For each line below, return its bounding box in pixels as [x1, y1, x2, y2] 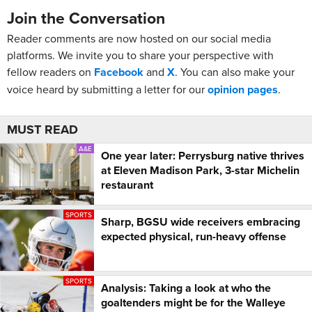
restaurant [101, 177, 153, 194]
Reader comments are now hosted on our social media [7, 31, 271, 47]
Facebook [94, 64, 143, 81]
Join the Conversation [7, 6, 165, 30]
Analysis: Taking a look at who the [101, 280, 271, 297]
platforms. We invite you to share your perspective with [7, 47, 274, 63]
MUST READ [7, 120, 78, 139]
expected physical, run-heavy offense [101, 228, 286, 245]
